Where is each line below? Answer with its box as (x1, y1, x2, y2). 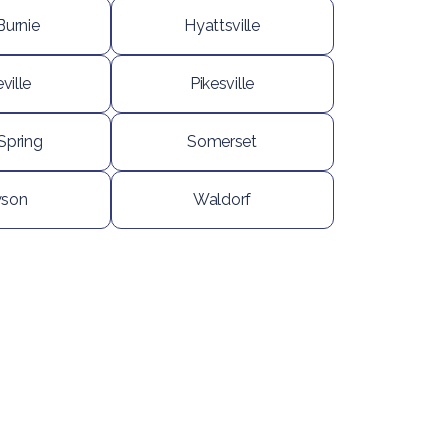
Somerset (187, 132, 257, 151)
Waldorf (193, 190, 251, 209)
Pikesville (190, 74, 254, 93)
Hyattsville (184, 16, 260, 35)
